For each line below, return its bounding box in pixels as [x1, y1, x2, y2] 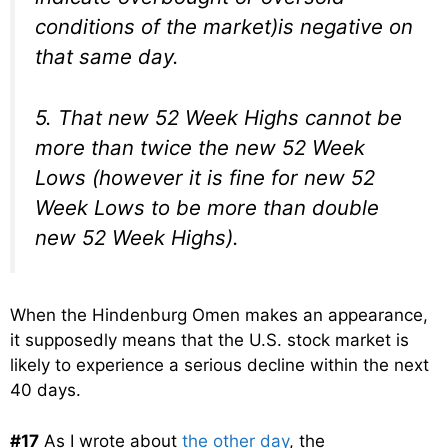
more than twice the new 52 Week [35, 134, 365, 160]
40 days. [10, 380, 81, 401]
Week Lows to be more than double [35, 194, 379, 220]
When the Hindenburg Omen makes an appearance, [10, 305, 428, 326]
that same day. [35, 44, 179, 70]
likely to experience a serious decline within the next [10, 355, 429, 376]
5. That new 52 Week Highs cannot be [35, 104, 402, 130]
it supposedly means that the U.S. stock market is [10, 330, 409, 351]
